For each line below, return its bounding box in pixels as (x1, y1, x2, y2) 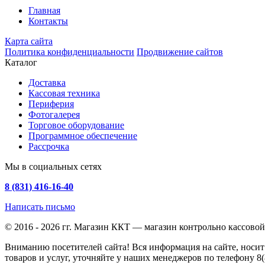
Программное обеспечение (28, 131, 137, 141)
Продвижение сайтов (137, 47, 223, 57)
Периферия (28, 99, 74, 109)
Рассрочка (28, 141, 69, 152)
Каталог (5, 57, 37, 68)
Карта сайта (5, 36, 53, 47)
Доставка (28, 77, 66, 88)
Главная (28, 5, 60, 16)
